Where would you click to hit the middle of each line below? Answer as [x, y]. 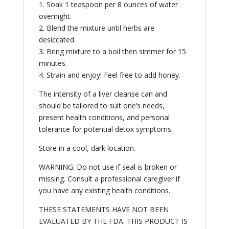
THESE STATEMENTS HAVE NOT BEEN [104, 210]
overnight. [55, 16]
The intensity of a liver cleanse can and [103, 94]
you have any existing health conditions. [104, 191]
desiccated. [57, 40]
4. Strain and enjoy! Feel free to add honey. [109, 75]
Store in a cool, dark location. [87, 148]
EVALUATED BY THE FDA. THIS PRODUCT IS [113, 221]
